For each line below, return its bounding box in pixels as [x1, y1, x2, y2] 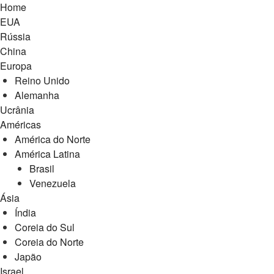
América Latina [15, 147, 80, 161]
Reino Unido [15, 73, 70, 87]
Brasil [29, 161, 54, 176]
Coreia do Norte [15, 235, 84, 249]
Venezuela [29, 176, 76, 190]
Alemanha [15, 88, 59, 102]
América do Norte [15, 132, 91, 146]
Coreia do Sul [15, 220, 75, 234]
